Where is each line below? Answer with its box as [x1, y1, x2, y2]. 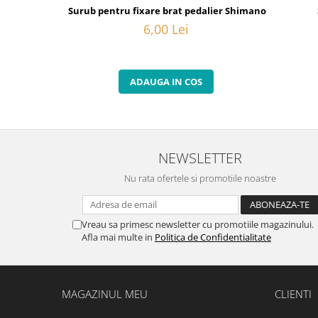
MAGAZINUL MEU [62, 286, 148, 301]
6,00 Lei [143, 20, 189, 38]
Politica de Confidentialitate [155, 230, 271, 243]
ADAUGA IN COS [129, 75, 202, 88]
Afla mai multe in [82, 230, 155, 243]
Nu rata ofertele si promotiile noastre [124, 171, 276, 185]
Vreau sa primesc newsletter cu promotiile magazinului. [82, 217, 314, 231]
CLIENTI [275, 286, 312, 301]
